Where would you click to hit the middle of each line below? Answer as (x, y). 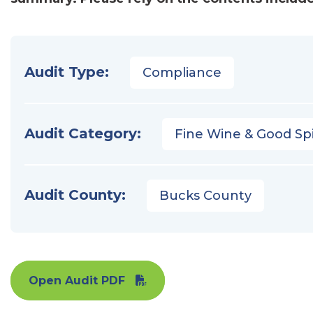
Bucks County (205, 196)
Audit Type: (67, 72)
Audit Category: (83, 133)
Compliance (182, 73)
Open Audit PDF (77, 281)
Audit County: (75, 195)
